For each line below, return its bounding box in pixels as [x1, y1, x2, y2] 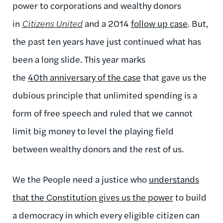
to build [173, 190, 207, 203]
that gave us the [141, 70, 207, 83]
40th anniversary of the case [28, 70, 141, 83]
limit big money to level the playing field [12, 124, 174, 137]
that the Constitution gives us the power [12, 190, 173, 203]
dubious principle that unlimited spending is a [12, 88, 197, 101]
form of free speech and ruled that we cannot [12, 106, 193, 119]
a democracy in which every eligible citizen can [12, 208, 200, 221]
